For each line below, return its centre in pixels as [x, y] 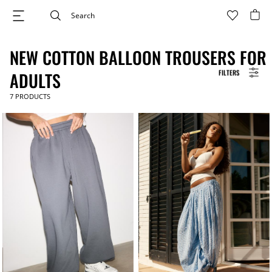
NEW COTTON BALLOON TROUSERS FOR [138, 57]
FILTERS [229, 72]
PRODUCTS [32, 96]
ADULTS [35, 80]
